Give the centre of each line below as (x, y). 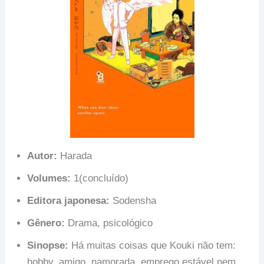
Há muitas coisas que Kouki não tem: (152, 245)
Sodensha (133, 200)
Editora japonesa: (69, 200)
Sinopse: (48, 245)
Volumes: (49, 178)
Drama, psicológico (109, 223)
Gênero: (46, 223)
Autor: (42, 156)
